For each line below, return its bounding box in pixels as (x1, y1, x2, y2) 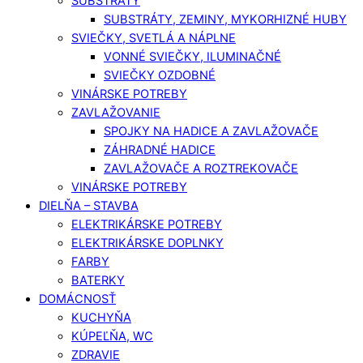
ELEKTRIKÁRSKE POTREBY (71, 216, 222, 232)
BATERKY (71, 272, 125, 288)
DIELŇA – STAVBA (39, 198, 139, 213)
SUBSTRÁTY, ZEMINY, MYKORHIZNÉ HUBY (104, 11, 347, 27)
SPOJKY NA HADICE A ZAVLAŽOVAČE (104, 123, 318, 139)
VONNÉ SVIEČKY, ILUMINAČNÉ (104, 49, 281, 64)
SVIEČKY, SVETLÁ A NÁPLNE (71, 30, 236, 45)
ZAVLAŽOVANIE (71, 105, 160, 120)
